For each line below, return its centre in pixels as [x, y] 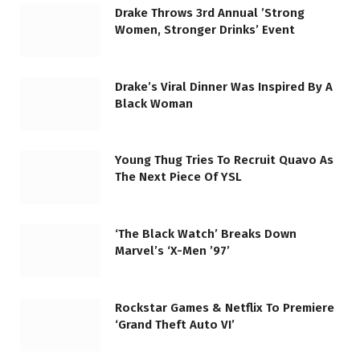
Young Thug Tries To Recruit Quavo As [224, 160]
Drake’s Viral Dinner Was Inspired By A [224, 86]
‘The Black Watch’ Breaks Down [206, 234]
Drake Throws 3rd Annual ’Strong [210, 13]
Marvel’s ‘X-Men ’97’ [172, 251]
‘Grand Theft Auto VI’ [175, 324]
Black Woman [154, 103]
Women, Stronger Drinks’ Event [205, 30]
